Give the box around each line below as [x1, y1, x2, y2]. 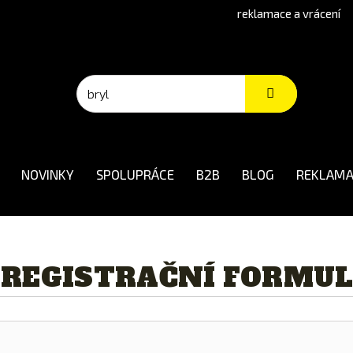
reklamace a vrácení [237, 6, 340, 20]
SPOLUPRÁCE [96, 166, 174, 182]
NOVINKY [21, 166, 74, 182]
